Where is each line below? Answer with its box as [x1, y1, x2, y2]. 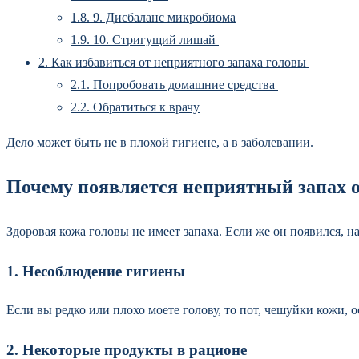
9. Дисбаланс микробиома [90, 10, 236, 24]
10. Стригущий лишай [90, 33, 219, 46]
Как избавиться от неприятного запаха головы [48, 55, 309, 69]
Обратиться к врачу [90, 100, 200, 114]
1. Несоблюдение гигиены [6, 262, 189, 280]
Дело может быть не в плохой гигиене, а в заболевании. [6, 135, 313, 149]
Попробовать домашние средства [90, 78, 278, 91]
